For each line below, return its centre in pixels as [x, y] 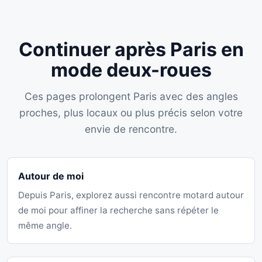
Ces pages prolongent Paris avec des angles [131, 96]
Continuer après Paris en [131, 50]
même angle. [45, 226]
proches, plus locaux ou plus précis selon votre [131, 113]
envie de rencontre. [131, 129]
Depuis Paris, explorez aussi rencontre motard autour [131, 195]
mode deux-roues [131, 70]
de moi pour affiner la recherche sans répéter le [118, 211]
